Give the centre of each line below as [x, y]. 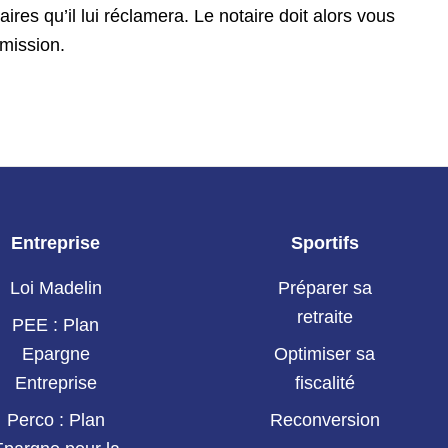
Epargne [55, 354]
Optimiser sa [325, 354]
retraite [324, 317]
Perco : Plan [55, 420]
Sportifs [324, 243]
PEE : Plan [56, 325]
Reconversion [324, 420]
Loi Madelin [55, 288]
